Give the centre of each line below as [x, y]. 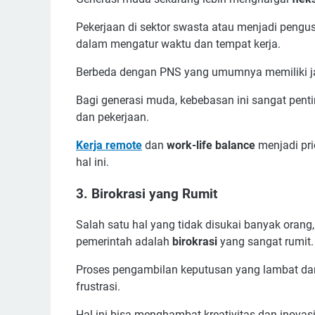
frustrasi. [99, 287]
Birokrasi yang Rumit [154, 194]
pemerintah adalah [124, 242]
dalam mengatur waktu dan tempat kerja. [180, 44]
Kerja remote [109, 145]
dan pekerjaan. [114, 117]
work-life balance [211, 145]
